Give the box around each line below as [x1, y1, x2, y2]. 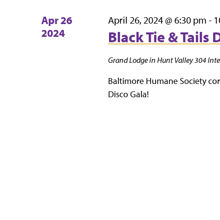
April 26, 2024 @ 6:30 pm [108, 13, 207, 26]
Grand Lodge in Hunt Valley [108, 55, 194, 65]
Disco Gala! [108, 88, 149, 100]
